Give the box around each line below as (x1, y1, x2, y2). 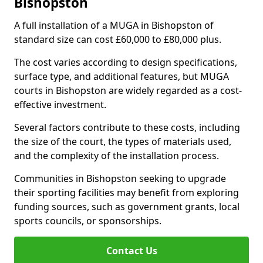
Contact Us (106, 244, 157, 257)
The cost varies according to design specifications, (14, 56, 237, 69)
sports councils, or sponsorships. (14, 214, 161, 227)
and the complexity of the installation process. (14, 149, 219, 162)
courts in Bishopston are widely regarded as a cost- (14, 84, 242, 97)
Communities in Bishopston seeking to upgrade (14, 172, 226, 185)
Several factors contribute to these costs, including (14, 121, 240, 134)
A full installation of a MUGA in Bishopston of (14, 19, 214, 32)
